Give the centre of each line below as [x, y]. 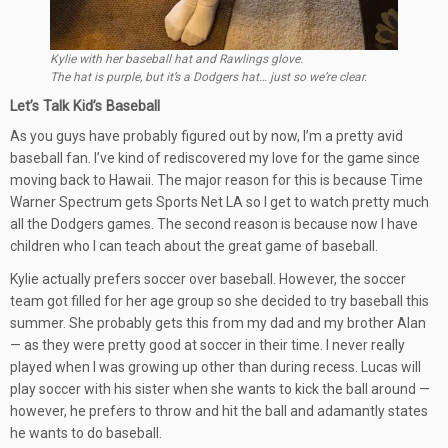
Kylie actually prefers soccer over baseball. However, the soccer [208, 279]
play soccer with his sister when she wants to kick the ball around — [220, 389]
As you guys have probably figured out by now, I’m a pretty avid [206, 136]
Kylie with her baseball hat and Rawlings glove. [176, 59]
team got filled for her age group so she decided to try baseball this [219, 301]
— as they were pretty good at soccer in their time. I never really [207, 345]
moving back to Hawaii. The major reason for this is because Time [216, 180]
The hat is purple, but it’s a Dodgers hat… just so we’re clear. [208, 77]
